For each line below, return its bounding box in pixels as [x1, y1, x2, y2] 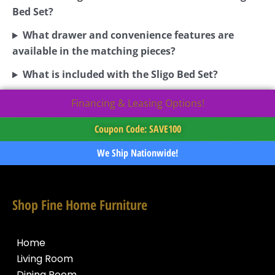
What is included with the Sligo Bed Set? [22, 68, 218, 82]
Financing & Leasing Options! [71, 96, 204, 110]
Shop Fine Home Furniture [12, 195, 147, 214]
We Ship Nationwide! [97, 146, 178, 160]
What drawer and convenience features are [22, 28, 234, 42]
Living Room [17, 251, 73, 266]
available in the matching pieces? [12, 44, 176, 58]
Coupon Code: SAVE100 [94, 122, 181, 136]
